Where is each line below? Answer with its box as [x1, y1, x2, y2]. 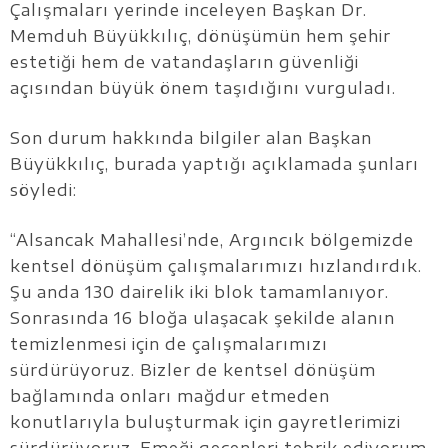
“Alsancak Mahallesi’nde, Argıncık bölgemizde [10, 230, 414, 251]
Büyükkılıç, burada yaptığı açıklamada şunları [10, 154, 419, 175]
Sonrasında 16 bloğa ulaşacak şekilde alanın [10, 308, 395, 329]
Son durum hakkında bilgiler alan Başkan [10, 128, 372, 149]
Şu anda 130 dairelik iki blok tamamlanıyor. [10, 282, 389, 303]
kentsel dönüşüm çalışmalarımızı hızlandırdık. [10, 256, 422, 277]
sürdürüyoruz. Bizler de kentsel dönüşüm [10, 360, 376, 381]
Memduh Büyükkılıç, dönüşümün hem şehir [10, 26, 391, 47]
